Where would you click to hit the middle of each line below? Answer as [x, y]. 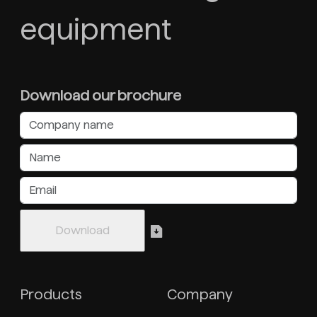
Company [200, 295]
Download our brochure [100, 96]
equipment [96, 30]
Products [51, 295]
